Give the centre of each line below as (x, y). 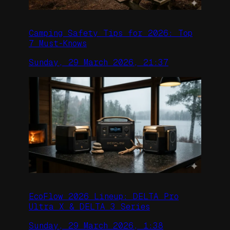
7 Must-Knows (58, 44)
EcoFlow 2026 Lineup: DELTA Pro (104, 197)
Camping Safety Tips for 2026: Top (111, 33)
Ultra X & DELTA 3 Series (89, 207)
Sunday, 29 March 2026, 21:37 (99, 62)
